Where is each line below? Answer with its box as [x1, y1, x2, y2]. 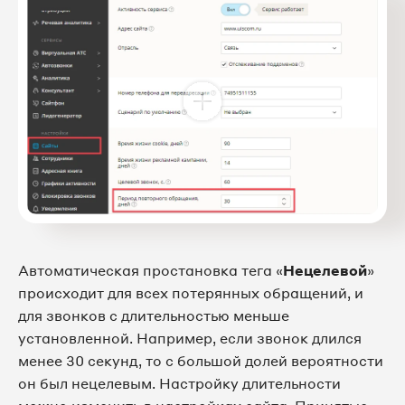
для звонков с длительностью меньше [18, 306, 289, 325]
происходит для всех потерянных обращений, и [18, 284, 363, 303]
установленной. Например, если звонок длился [18, 329, 362, 348]
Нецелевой [283, 261, 367, 280]
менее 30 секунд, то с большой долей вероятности [18, 352, 383, 371]
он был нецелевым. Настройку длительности [18, 374, 341, 393]
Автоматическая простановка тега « [18, 261, 283, 280]
